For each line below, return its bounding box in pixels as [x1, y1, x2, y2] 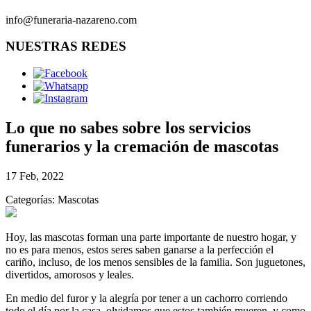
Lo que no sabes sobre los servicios [6, 119, 251, 137]
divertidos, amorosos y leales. [6, 268, 134, 280]
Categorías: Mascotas [6, 193, 99, 205]
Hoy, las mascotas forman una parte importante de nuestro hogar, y [6, 230, 296, 243]
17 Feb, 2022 [6, 169, 64, 182]
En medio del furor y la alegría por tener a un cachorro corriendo [6, 292, 287, 304]
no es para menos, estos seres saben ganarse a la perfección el [6, 243, 274, 255]
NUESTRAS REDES [6, 39, 126, 54]
